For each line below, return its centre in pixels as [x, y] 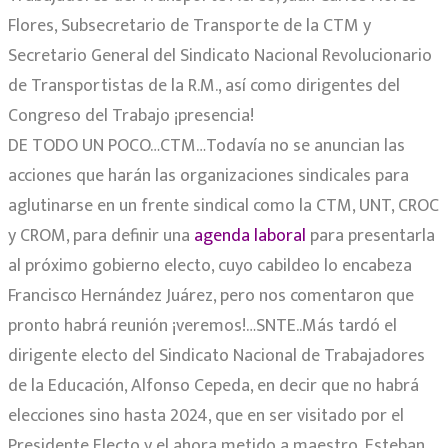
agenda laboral [250, 236]
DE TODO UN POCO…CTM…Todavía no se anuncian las [206, 146]
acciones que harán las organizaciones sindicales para [208, 176]
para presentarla [370, 236]
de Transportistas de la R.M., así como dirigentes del [204, 86]
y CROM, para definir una [101, 236]
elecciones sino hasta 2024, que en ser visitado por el [206, 416]
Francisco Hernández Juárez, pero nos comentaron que [211, 296]
